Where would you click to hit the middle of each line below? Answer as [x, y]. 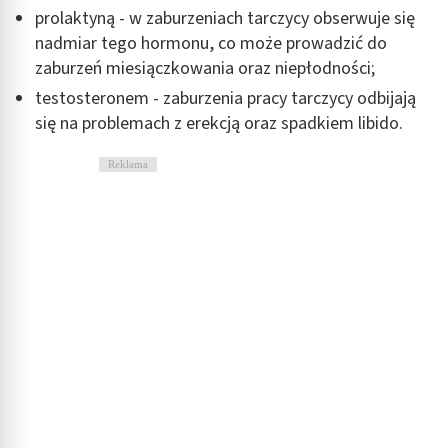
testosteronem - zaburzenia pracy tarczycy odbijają [225, 98]
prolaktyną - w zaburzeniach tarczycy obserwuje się [225, 18]
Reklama [127, 163]
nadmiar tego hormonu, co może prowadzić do [211, 43]
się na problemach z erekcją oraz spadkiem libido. [219, 123]
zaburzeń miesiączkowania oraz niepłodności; [205, 68]
